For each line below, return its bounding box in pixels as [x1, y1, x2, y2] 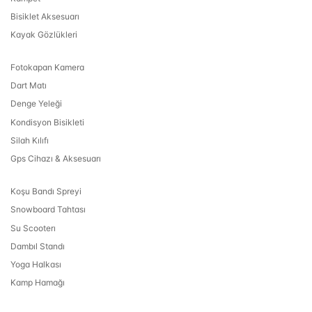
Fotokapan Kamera [10, 62, 84, 73]
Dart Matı [10, 80, 47, 91]
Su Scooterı [10, 222, 56, 233]
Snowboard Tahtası [10, 204, 86, 215]
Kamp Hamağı [10, 277, 65, 288]
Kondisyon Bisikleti [10, 116, 84, 127]
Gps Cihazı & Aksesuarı [10, 153, 101, 164]
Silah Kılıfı [10, 134, 49, 146]
